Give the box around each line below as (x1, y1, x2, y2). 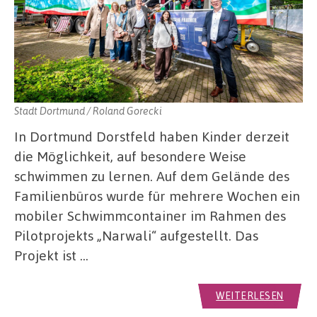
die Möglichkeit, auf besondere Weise (14, 147, 246, 166)
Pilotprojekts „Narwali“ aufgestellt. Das (14, 226, 258, 245)
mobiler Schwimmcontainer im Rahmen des (14, 207, 286, 225)
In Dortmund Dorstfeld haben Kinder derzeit (14, 127, 289, 146)
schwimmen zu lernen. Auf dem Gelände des (14, 167, 289, 185)
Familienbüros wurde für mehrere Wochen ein (14, 187, 300, 205)
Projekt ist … (14, 246, 88, 265)
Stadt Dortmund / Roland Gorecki (14, 103, 162, 117)
